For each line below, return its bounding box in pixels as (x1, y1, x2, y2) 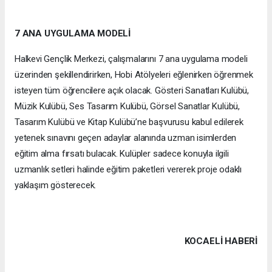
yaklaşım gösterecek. (15, 179, 97, 191)
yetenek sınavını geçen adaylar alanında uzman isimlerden (15, 132, 237, 143)
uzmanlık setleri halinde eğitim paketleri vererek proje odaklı (15, 163, 242, 175)
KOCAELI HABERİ (184, 235, 257, 246)
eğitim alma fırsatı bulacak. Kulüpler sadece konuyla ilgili (15, 148, 229, 159)
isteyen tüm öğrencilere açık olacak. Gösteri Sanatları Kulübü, (15, 84, 250, 96)
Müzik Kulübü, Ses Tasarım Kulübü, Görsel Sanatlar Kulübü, (15, 100, 240, 112)
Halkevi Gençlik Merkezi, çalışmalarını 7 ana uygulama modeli (15, 53, 248, 64)
